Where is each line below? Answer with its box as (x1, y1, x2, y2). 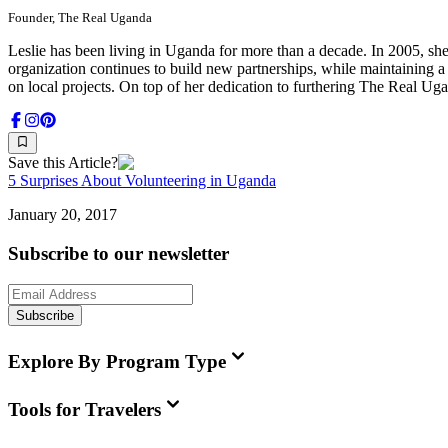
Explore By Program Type (8, 351, 226, 373)
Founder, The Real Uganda (8, 9, 152, 25)
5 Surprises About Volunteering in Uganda (8, 172, 276, 190)
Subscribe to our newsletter (8, 243, 229, 264)
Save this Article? (8, 154, 118, 172)
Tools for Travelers (8, 399, 161, 421)
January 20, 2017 (8, 206, 117, 224)
